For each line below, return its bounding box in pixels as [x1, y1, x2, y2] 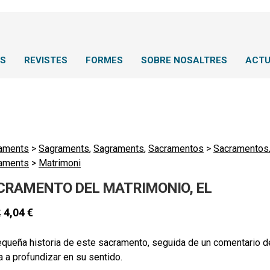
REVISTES [24, 55, 67, 66]
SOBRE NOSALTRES [141, 55, 227, 66]
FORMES [86, 55, 123, 66]
